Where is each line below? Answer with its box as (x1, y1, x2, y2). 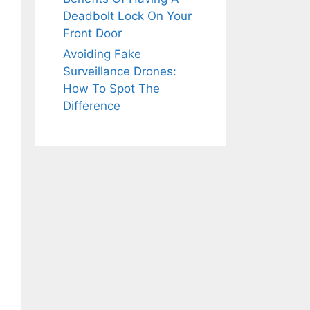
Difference (63, 99, 120, 113)
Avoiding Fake (63, 47, 141, 61)
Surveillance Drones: (63, 64, 176, 78)
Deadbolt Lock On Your (63, 9, 192, 23)
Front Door (63, 26, 122, 40)
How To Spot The (63, 82, 160, 95)
